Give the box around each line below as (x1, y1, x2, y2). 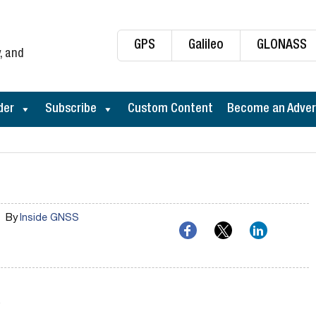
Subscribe (45, 103, 97, 116)
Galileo (188, 39, 224, 52)
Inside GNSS (19, 214, 79, 224)
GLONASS (257, 39, 307, 52)
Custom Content (128, 103, 213, 116)
